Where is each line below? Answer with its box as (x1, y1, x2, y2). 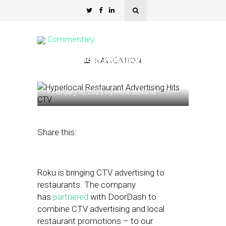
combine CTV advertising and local (37, 204, 164, 214)
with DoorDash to (88, 192, 156, 202)
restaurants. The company (37, 180, 136, 190)
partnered (53, 192, 88, 202)
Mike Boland (115, 88, 156, 96)
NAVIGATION (94, 56, 142, 65)
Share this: (37, 127, 77, 137)
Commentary (47, 35, 95, 44)
